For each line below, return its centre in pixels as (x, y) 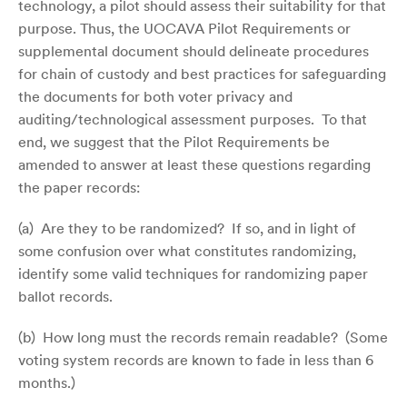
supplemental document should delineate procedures (194, 50)
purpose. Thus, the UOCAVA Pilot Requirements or (184, 28)
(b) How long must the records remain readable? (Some (203, 337)
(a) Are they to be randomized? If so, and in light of (187, 228)
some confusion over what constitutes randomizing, (187, 250)
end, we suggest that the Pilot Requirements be (174, 141)
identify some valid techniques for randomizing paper (193, 273)
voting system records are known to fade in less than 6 (196, 359)
